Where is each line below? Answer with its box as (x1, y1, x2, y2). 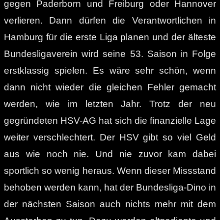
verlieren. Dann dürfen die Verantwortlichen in (4, 15, 216, 26)
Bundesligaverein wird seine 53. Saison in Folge (4, 48, 216, 59)
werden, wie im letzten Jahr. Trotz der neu (4, 98, 216, 109)
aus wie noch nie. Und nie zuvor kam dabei (4, 148, 216, 159)
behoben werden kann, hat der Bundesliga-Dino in (4, 182, 216, 192)
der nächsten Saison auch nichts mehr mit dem (4, 198, 216, 209)
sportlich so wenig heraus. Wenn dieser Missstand (4, 165, 216, 176)
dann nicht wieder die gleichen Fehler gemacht (4, 82, 216, 92)
